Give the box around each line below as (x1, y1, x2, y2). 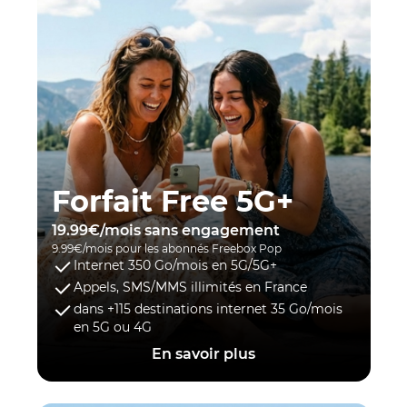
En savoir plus (152, 345, 255, 363)
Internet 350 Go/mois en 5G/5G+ (73, 257, 277, 274)
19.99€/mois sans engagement (51, 222, 280, 240)
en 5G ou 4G (73, 319, 152, 336)
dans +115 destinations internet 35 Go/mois (73, 301, 342, 318)
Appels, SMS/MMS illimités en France (73, 279, 307, 296)
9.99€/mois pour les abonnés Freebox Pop (51, 242, 282, 256)
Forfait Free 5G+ (51, 184, 293, 220)
